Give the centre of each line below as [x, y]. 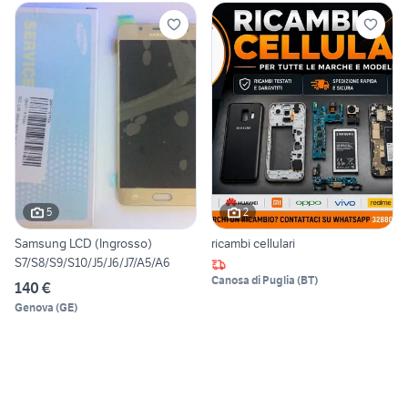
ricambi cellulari [253, 243]
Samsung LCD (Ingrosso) [83, 243]
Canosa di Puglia [253, 280]
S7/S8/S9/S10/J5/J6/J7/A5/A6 [92, 262]
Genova [34, 307]
